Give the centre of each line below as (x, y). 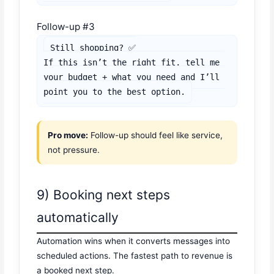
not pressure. (74, 150)
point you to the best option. (115, 92)
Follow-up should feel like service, (156, 135)
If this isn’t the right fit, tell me (132, 63)
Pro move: (68, 135)
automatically (78, 217)
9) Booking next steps (104, 194)
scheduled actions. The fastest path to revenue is (135, 255)
